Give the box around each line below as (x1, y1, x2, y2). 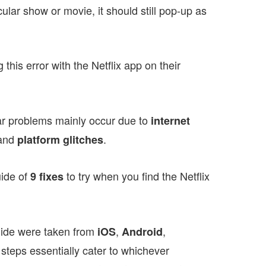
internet (148, 113, 190, 129)
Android (122, 224, 163, 240)
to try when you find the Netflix (64, 168, 210, 184)
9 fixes (30, 169, 64, 185)
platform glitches (17, 132, 103, 148)
